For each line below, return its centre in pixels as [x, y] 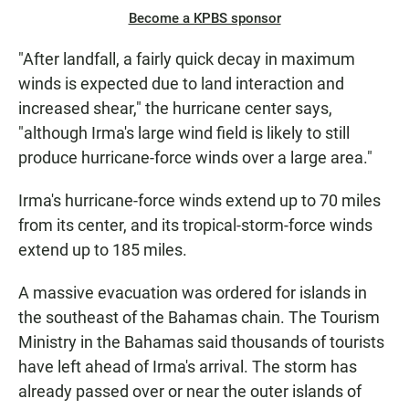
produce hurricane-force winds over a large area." [195, 158]
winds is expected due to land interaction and [181, 84]
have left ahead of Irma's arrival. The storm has [188, 367]
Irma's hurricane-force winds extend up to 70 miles [199, 201]
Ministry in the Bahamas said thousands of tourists [201, 342]
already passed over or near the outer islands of [190, 392]
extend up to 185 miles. [103, 250]
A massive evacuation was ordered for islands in [193, 293]
